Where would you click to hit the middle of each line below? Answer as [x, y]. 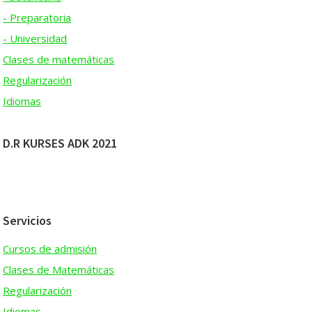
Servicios [27, 220]
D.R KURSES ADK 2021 [60, 143]
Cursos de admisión [50, 249]
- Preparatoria [37, 17]
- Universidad [35, 38]
